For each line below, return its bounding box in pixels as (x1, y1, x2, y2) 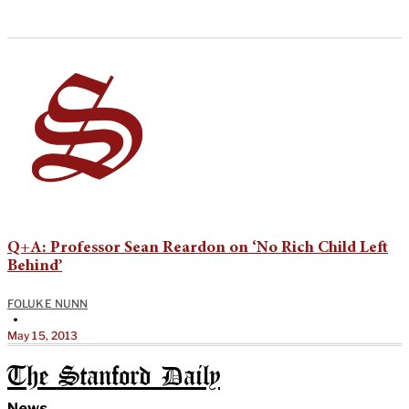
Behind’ (7, 257, 62, 275)
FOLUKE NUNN (7, 296, 89, 310)
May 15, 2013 (7, 328, 79, 342)
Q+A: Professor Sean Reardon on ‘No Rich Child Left (7, 239, 388, 257)
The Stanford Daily (7, 364, 220, 390)
